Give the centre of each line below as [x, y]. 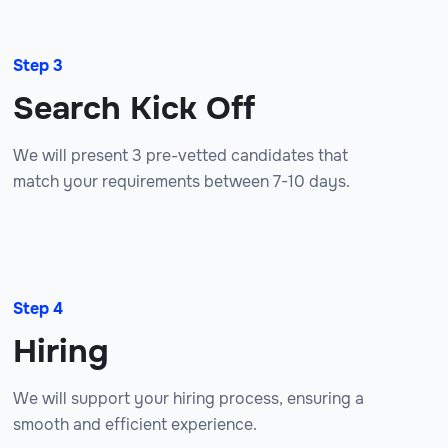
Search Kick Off [134, 109]
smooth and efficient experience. [135, 425]
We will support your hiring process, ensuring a [188, 399]
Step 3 [38, 66]
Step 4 [38, 309]
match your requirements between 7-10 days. [181, 182]
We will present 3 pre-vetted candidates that [180, 156]
